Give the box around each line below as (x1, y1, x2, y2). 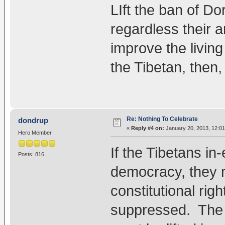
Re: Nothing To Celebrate (126, 115, 198, 123)
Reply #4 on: (131, 125, 164, 131)
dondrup (18, 116, 49, 125)
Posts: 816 (18, 151, 44, 158)
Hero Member (18, 129, 52, 136)
